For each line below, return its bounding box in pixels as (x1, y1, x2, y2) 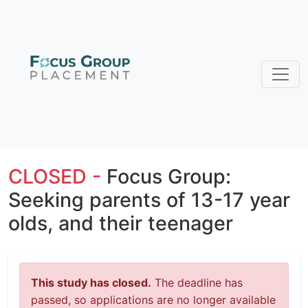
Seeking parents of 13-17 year (8, 188, 290, 212)
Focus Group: (107, 164, 231, 188)
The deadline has (151, 276, 243, 289)
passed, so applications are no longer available (31, 293, 276, 307)
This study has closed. (31, 276, 151, 289)
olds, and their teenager (8, 211, 233, 235)
